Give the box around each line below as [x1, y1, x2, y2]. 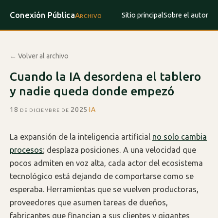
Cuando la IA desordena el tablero [10, 70, 201, 84]
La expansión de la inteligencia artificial [10, 132, 152, 142]
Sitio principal [122, 11, 163, 19]
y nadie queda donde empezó [10, 84, 174, 98]
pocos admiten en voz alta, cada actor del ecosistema [10, 159, 203, 168]
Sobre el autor [163, 11, 208, 19]
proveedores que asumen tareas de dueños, [10, 198, 168, 207]
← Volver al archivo [10, 52, 69, 60]
